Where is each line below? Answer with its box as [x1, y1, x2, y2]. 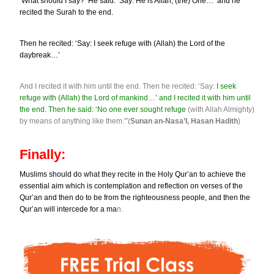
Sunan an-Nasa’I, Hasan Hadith [130, 116, 238, 125]
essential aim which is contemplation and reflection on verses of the [20, 181, 243, 190]
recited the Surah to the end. [20, 7, 113, 17]
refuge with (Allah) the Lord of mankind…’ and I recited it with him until [20, 93, 251, 102]
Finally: [20, 146, 65, 162]
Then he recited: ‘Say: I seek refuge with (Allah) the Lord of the [20, 39, 225, 48]
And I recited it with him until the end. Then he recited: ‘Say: [20, 81, 217, 91]
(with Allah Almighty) [186, 105, 254, 114]
